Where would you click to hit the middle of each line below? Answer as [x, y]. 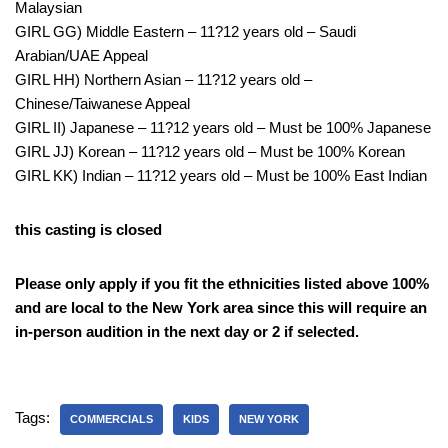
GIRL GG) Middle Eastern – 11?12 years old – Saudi [185, 32]
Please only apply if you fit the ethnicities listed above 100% [222, 284]
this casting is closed [88, 230]
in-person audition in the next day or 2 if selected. [187, 332]
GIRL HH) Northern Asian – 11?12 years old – [163, 80]
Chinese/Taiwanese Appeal [102, 104]
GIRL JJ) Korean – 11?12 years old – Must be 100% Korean [210, 152]
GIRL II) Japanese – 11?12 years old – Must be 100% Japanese [223, 128]
